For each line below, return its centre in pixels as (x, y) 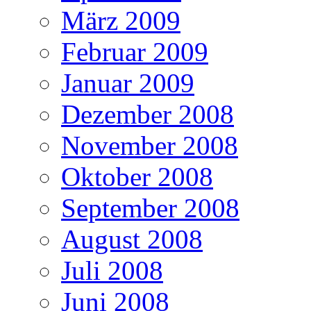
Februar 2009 (135, 51)
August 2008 (132, 239)
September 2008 (150, 208)
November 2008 (150, 145)
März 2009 (121, 20)
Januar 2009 (128, 83)
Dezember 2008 (148, 114)
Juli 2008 (112, 270)
